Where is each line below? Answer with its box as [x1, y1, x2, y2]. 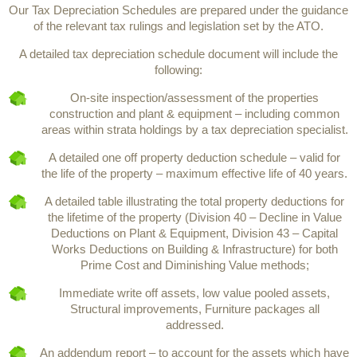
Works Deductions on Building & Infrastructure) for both [51, 241, 338, 256]
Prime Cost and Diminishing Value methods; [80, 257, 309, 272]
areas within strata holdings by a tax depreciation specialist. [41, 122, 348, 136]
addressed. [165, 317, 224, 331]
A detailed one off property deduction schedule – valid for [49, 150, 340, 164]
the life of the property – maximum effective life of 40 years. [41, 166, 347, 180]
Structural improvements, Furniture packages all [69, 301, 320, 316]
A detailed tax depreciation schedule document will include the [19, 46, 338, 61]
